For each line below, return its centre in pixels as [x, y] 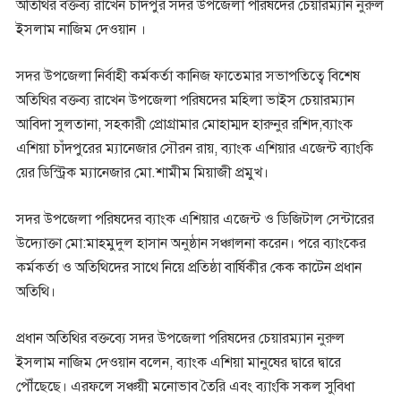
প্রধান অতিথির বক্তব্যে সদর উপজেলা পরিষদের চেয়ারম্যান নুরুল [180, 338]
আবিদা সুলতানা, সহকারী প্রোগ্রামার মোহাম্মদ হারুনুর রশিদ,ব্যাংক [184, 124]
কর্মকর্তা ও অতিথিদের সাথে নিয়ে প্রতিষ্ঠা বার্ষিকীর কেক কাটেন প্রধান [188, 268]
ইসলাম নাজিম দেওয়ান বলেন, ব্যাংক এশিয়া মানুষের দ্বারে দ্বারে [178, 363]
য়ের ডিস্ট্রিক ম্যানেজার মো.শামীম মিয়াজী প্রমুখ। [142, 173]
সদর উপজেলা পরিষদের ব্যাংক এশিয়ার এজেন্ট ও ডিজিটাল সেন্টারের [195, 219]
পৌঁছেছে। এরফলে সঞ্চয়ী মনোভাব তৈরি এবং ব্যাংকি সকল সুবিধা [185, 387]
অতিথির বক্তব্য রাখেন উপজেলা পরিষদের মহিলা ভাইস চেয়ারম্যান [185, 100]
